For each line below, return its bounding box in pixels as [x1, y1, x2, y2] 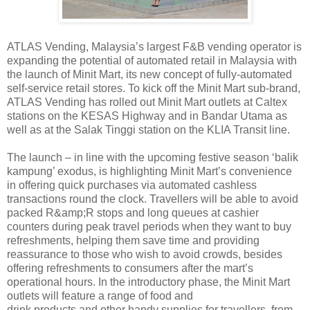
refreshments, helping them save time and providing [7, 234, 259, 246]
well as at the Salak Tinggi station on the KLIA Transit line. [7, 123, 290, 136]
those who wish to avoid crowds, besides [82, 248, 282, 260]
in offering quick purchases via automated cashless [7, 179, 257, 191]
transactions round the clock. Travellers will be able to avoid [7, 192, 298, 205]
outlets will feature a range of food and [7, 289, 193, 302]
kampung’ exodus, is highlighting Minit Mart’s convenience [7, 165, 292, 177]
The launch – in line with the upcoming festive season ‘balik [7, 151, 298, 163]
